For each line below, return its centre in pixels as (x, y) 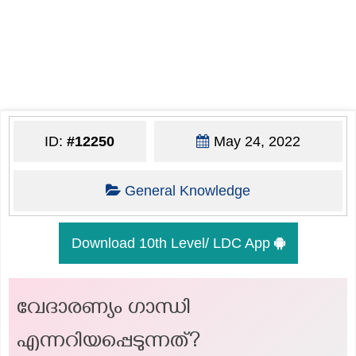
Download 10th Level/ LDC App (172, 243)
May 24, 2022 (255, 141)
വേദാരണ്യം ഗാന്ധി (104, 310)
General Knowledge (187, 190)
